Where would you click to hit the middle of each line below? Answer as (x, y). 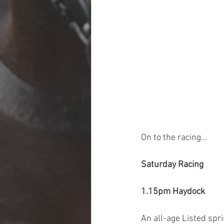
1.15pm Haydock (173, 191)
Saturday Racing (172, 164)
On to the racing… (174, 137)
